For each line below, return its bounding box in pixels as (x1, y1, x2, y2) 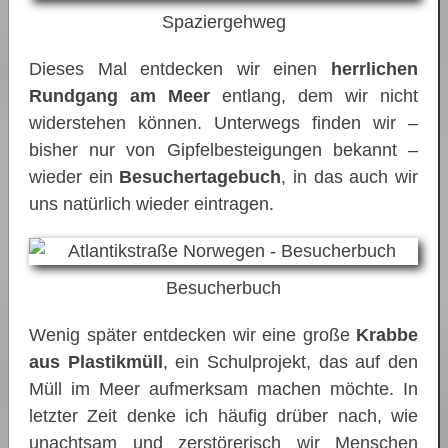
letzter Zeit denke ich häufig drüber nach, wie (29, 405, 418, 426)
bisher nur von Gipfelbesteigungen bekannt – (29, 139, 418, 160)
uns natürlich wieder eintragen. (29, 193, 274, 214)
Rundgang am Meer (29, 85, 210, 106)
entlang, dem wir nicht (210, 85, 418, 106)
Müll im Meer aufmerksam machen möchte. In (29, 378, 418, 399)
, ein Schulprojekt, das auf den (162, 351, 419, 372)
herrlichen (331, 58, 418, 79)
